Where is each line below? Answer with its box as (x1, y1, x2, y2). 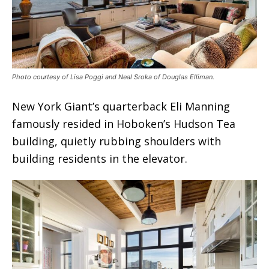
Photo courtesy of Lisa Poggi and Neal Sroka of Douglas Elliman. (12, 72, 214, 81)
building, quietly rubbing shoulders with (12, 133, 221, 148)
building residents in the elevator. (12, 151, 187, 166)
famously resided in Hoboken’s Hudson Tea (12, 116, 235, 131)
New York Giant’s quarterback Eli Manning (12, 98, 230, 113)
